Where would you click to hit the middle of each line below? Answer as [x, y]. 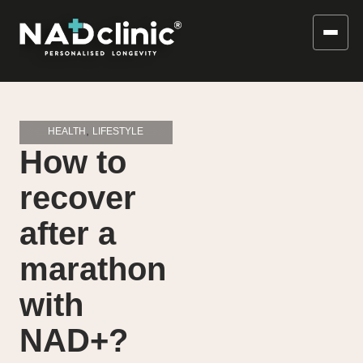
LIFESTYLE [118, 132]
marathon [93, 269]
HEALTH [67, 132]
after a [68, 234]
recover [78, 198]
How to [73, 162]
